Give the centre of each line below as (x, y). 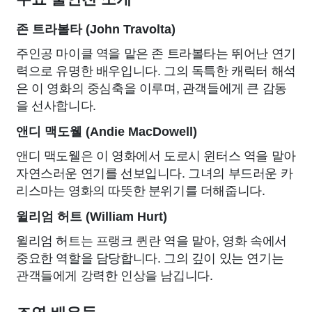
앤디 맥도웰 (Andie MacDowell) (107, 132)
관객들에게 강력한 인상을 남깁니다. (115, 275)
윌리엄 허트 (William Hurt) (92, 217)
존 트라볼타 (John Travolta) (96, 30)
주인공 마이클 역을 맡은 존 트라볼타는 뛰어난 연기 (156, 53)
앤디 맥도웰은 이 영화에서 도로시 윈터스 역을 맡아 (156, 155)
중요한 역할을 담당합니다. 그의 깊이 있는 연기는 (150, 257)
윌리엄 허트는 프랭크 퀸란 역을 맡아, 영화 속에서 (151, 240)
